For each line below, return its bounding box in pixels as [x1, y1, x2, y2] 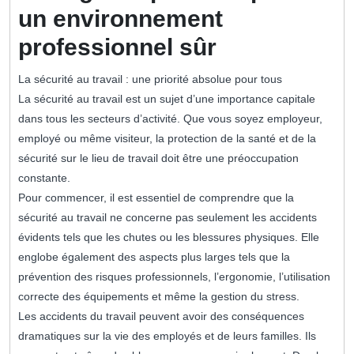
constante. [18, 171, 70, 185]
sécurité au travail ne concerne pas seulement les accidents [18, 211, 317, 224]
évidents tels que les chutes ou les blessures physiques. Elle [18, 231, 319, 244]
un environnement [18, 6, 223, 32]
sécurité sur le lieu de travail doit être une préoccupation [18, 152, 299, 165]
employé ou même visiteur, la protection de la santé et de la [18, 132, 316, 145]
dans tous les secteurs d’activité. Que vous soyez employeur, [18, 112, 322, 126]
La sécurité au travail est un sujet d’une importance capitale [18, 92, 315, 106]
